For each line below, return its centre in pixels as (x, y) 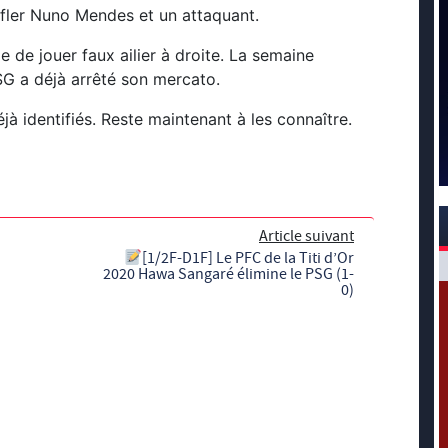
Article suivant (306, 235)
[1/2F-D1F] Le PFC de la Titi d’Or (248, 257)
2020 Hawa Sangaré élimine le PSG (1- (228, 273)
